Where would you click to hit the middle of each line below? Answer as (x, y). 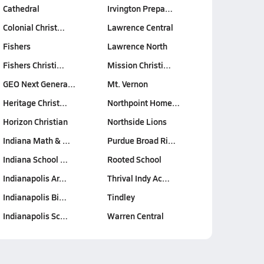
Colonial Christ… (34, 27)
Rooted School (134, 159)
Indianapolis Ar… (34, 178)
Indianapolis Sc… (35, 216)
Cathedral (21, 8)
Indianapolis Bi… (34, 197)
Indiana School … (35, 159)
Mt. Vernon (128, 84)
